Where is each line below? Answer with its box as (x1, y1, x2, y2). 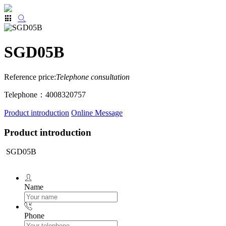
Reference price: (4, 72, 56, 81)
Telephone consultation (56, 72, 130, 81)
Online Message (71, 108, 123, 117)
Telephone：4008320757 (4, 90, 86, 99)
